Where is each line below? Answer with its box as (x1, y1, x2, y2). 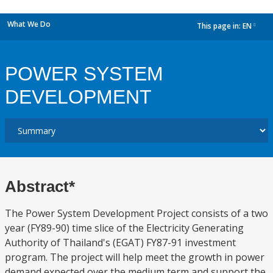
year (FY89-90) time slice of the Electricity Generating (5, 221, 244, 235)
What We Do (7, 19, 51, 29)
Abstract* (5, 177, 75, 196)
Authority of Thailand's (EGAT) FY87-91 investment (5, 236, 236, 249)
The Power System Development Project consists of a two (5, 207, 268, 220)
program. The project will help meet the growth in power (5, 250, 264, 264)
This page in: (197, 21, 243, 32)
